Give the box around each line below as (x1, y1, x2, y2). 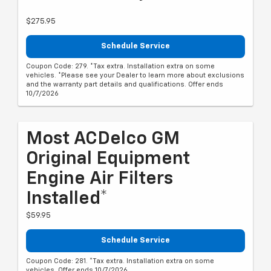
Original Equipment (26, 150, 190, 169)
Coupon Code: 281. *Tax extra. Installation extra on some (26, 257, 214, 264)
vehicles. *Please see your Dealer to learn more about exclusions (26, 72, 244, 79)
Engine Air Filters (26, 170, 173, 189)
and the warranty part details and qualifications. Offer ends (26, 81, 223, 88)
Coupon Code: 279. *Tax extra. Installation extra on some (26, 63, 215, 70)
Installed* (26, 190, 108, 209)
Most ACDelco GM (26, 130, 180, 149)
